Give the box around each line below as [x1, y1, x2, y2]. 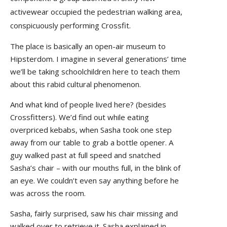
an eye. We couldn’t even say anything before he [10, 175, 179, 186]
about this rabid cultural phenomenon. [10, 79, 141, 90]
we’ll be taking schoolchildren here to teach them [10, 66, 180, 77]
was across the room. [10, 188, 86, 199]
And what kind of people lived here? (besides [10, 99, 166, 110]
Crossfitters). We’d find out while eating [10, 112, 149, 123]
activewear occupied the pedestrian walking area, [10, 7, 182, 17]
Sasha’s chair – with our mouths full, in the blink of [10, 163, 180, 173]
